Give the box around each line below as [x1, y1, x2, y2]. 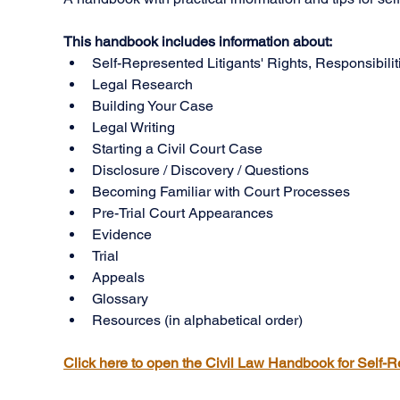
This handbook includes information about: [63, 33, 333, 51]
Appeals [92, 269, 146, 287]
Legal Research [92, 76, 194, 94]
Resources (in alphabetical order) [92, 312, 304, 329]
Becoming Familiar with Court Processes [92, 183, 351, 201]
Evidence [92, 226, 153, 244]
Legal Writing [92, 119, 176, 137]
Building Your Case [92, 97, 214, 115]
